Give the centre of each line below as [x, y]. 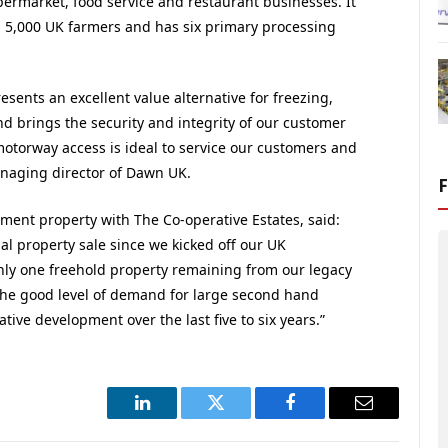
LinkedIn [173, 417]
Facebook [323, 417]
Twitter [240, 417]
